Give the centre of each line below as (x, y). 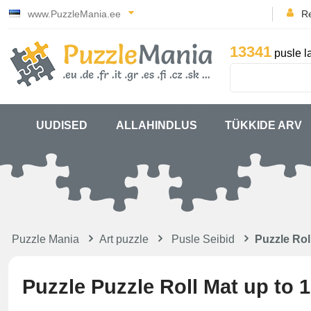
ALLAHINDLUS (156, 125)
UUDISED (62, 125)
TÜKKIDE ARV (263, 125)
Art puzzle (124, 239)
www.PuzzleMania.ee (74, 14)
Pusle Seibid (203, 239)
